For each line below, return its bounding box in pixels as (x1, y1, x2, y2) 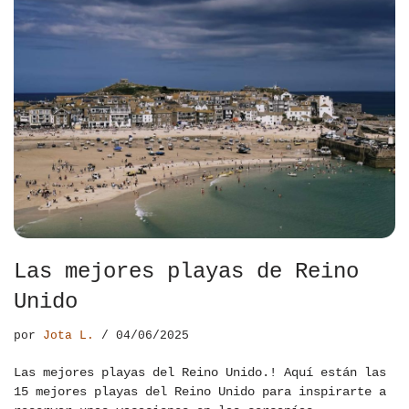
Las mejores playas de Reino (14, 259, 359, 285)
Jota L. (43, 329, 94, 343)
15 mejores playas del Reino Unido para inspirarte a (14, 384, 386, 400)
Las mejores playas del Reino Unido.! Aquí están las (14, 365, 386, 381)
